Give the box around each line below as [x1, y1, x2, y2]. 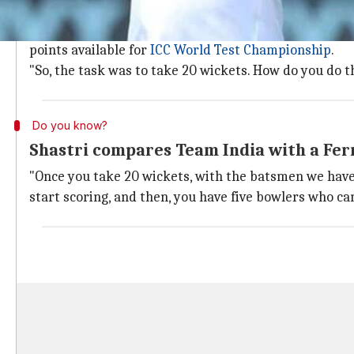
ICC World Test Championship [150, 42, 331, 58]
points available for [29, 42, 150, 58]
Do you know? [32, 119, 107, 132]
